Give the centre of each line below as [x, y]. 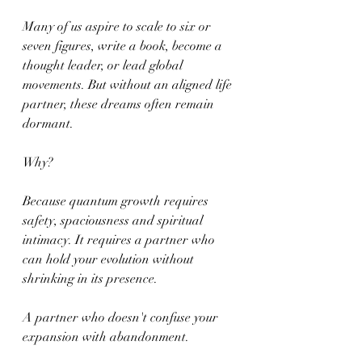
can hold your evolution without [110, 259]
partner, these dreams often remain [120, 104]
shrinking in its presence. [90, 279]
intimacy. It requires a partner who [120, 240]
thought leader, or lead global [104, 65]
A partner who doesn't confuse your [122, 318]
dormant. [48, 124]
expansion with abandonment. [106, 337]
